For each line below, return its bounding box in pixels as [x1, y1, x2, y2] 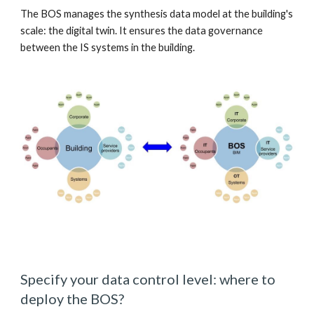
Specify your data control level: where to [20, 271, 276, 287]
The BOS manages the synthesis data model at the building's [20, 8, 294, 20]
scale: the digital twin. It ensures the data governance [20, 25, 264, 36]
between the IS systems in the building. [20, 41, 198, 53]
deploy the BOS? [20, 290, 128, 307]
